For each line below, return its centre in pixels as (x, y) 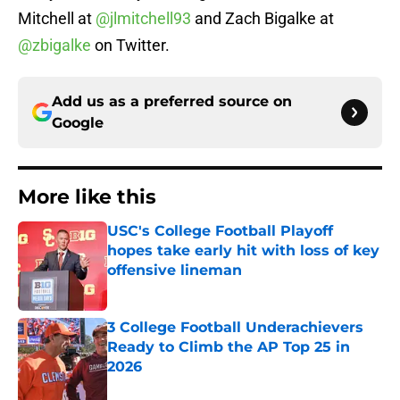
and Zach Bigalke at (262, 19)
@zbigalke (54, 46)
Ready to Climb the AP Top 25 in (229, 347)
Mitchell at (57, 19)
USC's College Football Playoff (220, 231)
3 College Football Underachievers (235, 328)
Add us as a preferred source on (172, 102)
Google (78, 123)
